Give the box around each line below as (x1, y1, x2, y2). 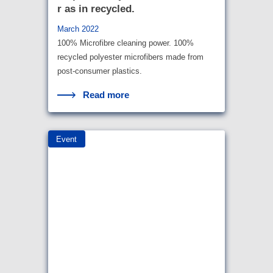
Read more (83, 90, 130, 101)
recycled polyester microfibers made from (57, 52, 204, 62)
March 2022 (57, 24, 99, 34)
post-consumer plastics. (57, 66, 142, 76)
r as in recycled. (57, 2, 135, 15)
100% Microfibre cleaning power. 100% (57, 38, 194, 48)
